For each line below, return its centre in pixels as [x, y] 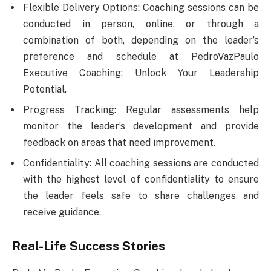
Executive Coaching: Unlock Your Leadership [141, 73]
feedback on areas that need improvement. [119, 142]
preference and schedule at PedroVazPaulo [141, 56]
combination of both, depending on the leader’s [141, 40]
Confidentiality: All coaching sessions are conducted [141, 163]
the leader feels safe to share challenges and [141, 195]
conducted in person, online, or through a [141, 24]
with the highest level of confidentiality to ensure [141, 179]
